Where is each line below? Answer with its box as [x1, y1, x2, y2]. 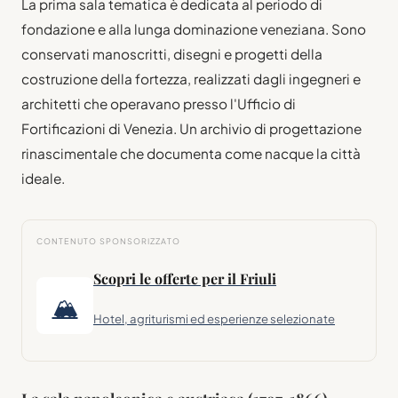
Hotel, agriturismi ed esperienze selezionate [93, 310, 335, 326]
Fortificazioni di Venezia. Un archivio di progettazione [21, 119, 362, 137]
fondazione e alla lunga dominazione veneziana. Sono [21, 20, 366, 37]
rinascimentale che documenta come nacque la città [21, 144, 361, 162]
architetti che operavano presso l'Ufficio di [21, 94, 296, 112]
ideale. [21, 169, 65, 187]
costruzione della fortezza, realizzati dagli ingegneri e [21, 69, 361, 87]
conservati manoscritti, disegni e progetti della [21, 44, 322, 62]
